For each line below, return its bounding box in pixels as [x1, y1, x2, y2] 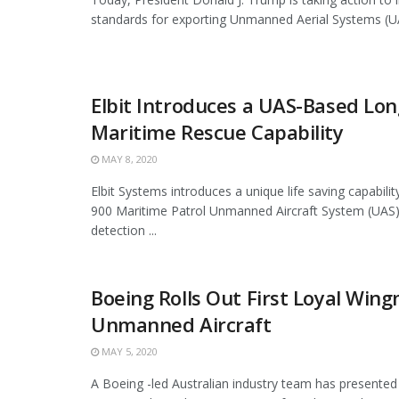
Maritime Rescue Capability [91, 118, 344, 146]
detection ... [91, 222, 157, 240]
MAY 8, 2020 [99, 152, 158, 167]
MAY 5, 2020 [99, 345, 158, 359]
